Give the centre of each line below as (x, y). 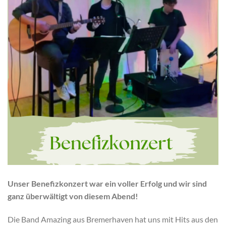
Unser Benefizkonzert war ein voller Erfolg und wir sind (107, 183)
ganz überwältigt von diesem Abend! (73, 196)
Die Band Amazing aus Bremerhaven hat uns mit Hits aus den (113, 219)
